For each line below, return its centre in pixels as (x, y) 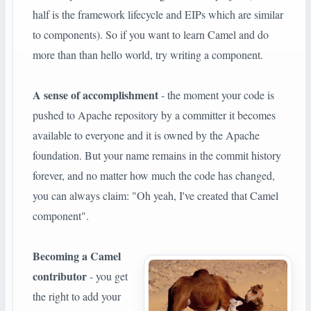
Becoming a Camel (77, 256)
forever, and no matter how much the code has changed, (154, 176)
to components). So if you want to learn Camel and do (151, 35)
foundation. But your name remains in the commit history (157, 155)
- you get (107, 276)
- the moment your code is (216, 95)
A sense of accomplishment (95, 95)
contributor (60, 276)
